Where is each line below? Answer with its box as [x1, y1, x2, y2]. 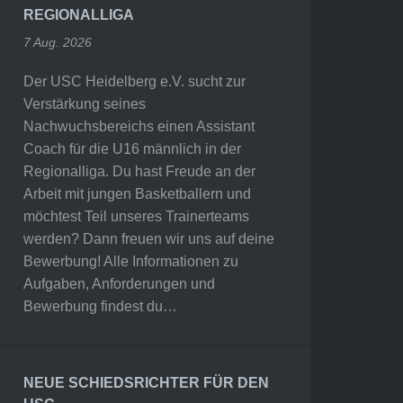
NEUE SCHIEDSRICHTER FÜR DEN [22, 375, 269, 390]
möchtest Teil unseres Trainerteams [22, 209, 249, 224]
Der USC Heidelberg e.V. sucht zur [22, 74, 246, 89]
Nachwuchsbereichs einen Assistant [22, 119, 255, 134]
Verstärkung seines [22, 96, 146, 112]
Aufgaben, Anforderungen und [22, 276, 215, 291]
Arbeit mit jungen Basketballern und [22, 186, 251, 201]
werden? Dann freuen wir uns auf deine [22, 231, 274, 246]
